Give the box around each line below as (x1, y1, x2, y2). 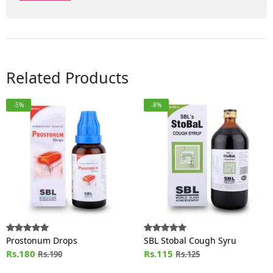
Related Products (6, 67, 129, 88)
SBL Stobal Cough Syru (144, 235, 236, 246)
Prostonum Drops (6, 235, 77, 246)
